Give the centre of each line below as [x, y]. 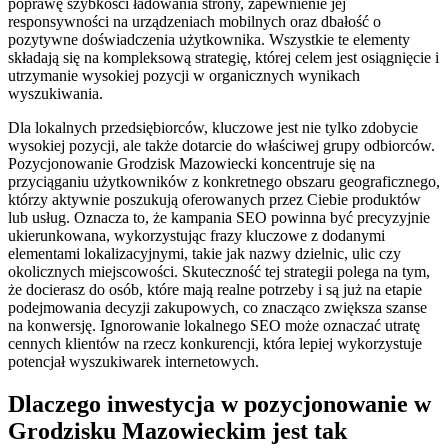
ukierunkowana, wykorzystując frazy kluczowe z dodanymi [196, 235]
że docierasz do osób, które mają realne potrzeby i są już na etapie [215, 289]
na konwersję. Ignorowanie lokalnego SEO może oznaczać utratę [214, 325]
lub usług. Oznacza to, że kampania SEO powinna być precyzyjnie [219, 217]
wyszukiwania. [55, 93]
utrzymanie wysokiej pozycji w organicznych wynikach [184, 75]
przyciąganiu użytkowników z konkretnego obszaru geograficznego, [224, 181]
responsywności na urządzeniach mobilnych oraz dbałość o [194, 21]
